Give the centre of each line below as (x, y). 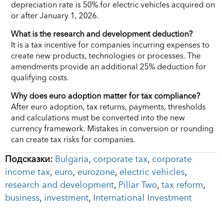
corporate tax (120, 159)
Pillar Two (138, 185)
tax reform (182, 185)
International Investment (142, 197)
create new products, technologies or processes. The (106, 55)
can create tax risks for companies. (73, 139)
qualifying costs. (40, 77)
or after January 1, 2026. (55, 15)
